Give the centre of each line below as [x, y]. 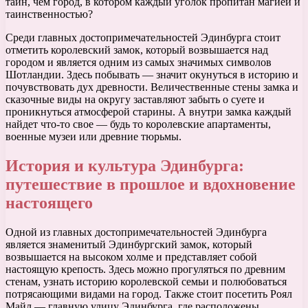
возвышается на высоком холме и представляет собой [131, 257]
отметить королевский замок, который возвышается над [137, 50]
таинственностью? [49, 14]
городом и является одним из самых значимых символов [139, 63]
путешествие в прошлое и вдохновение [151, 185]
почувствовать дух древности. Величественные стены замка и [152, 87]
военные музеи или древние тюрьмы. [93, 137]
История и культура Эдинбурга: [125, 166]
